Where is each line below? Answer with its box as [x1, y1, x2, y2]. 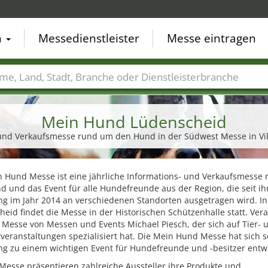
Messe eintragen [167, 31, 256, 46]
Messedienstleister [38, 31, 139, 46]
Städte [32, 89, 57, 100]
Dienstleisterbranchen [133, 89, 223, 100]
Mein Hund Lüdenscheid [41, 111, 227, 133]
